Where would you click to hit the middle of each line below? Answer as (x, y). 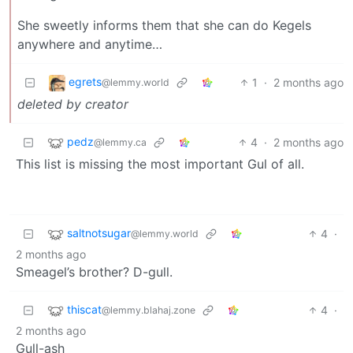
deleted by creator (73, 104)
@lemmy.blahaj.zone (149, 310)
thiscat (84, 309)
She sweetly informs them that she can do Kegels (164, 25)
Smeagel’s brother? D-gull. (94, 271)
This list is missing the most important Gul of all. (160, 163)
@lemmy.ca (120, 142)
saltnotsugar (99, 232)
